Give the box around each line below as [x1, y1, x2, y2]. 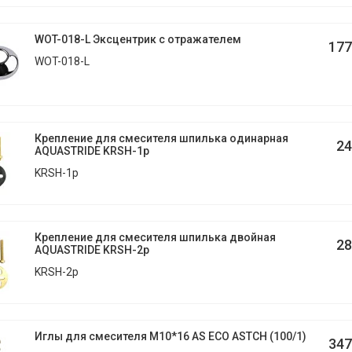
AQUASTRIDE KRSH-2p [34, 244, 149, 256]
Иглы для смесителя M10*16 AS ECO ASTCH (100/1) [34, 330, 306, 343]
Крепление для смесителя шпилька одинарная [34, 132, 288, 145]
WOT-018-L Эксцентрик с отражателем [34, 33, 241, 46]
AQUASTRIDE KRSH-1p [34, 145, 149, 157]
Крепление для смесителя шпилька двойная [34, 231, 276, 244]
